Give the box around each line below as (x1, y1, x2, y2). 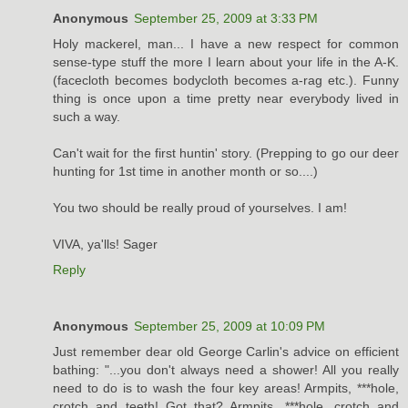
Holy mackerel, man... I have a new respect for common (53, 36, 399, 52)
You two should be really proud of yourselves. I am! (53, 200, 347, 216)
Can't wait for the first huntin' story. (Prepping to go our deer (53, 146, 399, 161)
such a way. (53, 109, 120, 125)
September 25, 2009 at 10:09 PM (134, 319, 325, 334)
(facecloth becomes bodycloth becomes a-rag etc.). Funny (53, 73, 399, 88)
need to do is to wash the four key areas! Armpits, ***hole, (53, 381, 399, 396)
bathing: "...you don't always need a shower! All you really (53, 362, 399, 378)
